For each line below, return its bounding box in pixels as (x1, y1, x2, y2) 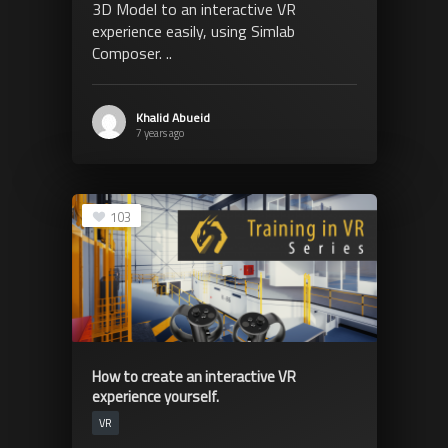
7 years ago (135, 124, 184, 141)
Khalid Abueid (135, 107, 210, 127)
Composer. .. (91, 40, 172, 65)
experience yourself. (91, 385, 219, 409)
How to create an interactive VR (91, 365, 296, 389)
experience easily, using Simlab (91, 18, 295, 43)
